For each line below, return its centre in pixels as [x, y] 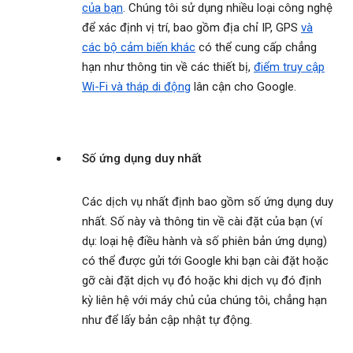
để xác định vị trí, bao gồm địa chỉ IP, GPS [191, 28]
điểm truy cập [289, 67]
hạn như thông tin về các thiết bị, [168, 67]
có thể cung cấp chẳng [256, 48]
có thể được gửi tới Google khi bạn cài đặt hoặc [205, 261]
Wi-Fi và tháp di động [136, 87]
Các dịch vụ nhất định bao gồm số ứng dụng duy [208, 202]
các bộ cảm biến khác [139, 48]
